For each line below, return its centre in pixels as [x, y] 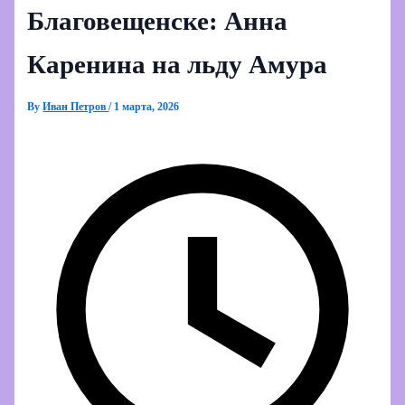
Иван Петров [76, 107]
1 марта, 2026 [147, 107]
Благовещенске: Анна [158, 21]
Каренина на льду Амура [178, 65]
